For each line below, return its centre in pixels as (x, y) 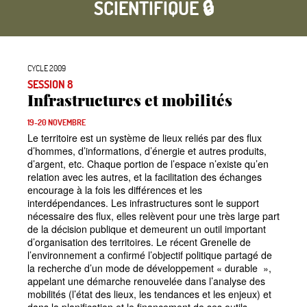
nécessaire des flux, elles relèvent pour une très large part (153, 216)
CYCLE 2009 (47, 67)
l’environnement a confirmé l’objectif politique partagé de (150, 255)
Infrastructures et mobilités (130, 99)
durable (241, 268)
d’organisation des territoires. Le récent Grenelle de (139, 242)
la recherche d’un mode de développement (121, 268)
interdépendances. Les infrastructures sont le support (143, 203)
